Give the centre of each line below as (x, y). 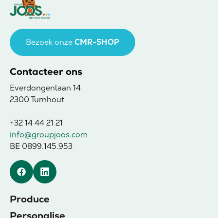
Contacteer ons (46, 71)
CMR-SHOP (97, 42)
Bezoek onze (50, 42)
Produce (30, 199)
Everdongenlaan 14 (45, 88)
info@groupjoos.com (49, 134)
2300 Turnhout (37, 99)
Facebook (39, 177)
